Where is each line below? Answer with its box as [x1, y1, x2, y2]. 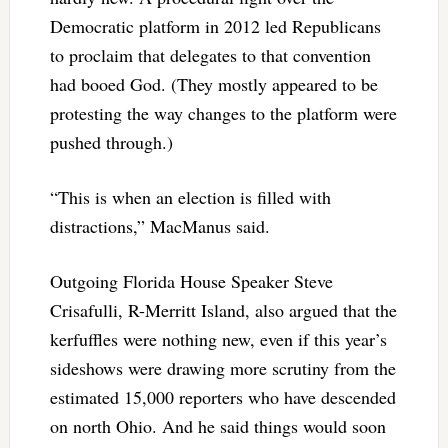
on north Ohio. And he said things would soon [49, 413, 386, 438]
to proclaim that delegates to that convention [49, 42, 371, 67]
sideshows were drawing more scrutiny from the [49, 355, 396, 380]
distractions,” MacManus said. [49, 213, 270, 238]
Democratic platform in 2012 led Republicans [49, 13, 381, 38]
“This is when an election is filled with [49, 184, 331, 209]
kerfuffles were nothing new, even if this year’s [49, 326, 387, 351]
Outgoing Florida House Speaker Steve [49, 268, 333, 293]
